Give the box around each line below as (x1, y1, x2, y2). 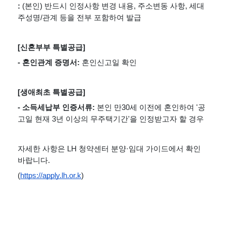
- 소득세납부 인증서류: (18, 103, 97, 112)
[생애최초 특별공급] (18, 88, 85, 97)
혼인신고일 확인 (82, 59, 137, 67)
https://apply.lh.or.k (20, 172, 81, 180)
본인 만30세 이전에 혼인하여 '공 (97, 103, 205, 112)
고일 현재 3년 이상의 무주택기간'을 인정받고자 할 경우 (18, 115, 204, 124)
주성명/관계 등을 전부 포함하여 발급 (18, 14, 143, 22)
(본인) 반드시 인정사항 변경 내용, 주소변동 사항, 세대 (22, 2, 204, 11)
